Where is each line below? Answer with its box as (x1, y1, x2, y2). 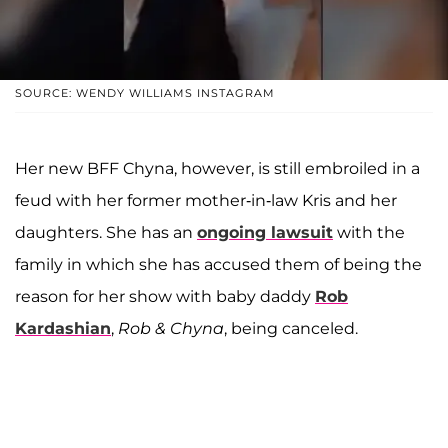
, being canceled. (224, 318, 358, 338)
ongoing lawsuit (197, 222, 333, 242)
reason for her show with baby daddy (15, 286, 315, 306)
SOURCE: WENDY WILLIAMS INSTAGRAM (15, 85, 275, 100)
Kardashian (15, 318, 111, 338)
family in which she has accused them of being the (15, 254, 422, 274)
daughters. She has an (15, 222, 197, 242)
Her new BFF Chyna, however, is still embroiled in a (15, 158, 420, 178)
